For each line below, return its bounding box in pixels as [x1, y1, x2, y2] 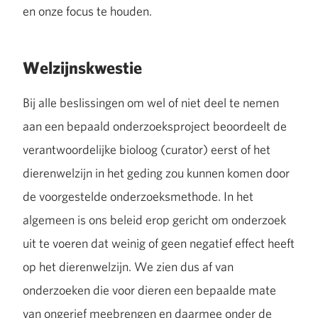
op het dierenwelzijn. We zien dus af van [23, 258, 234, 275]
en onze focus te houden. [23, 3, 152, 19]
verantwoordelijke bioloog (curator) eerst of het [23, 141, 270, 158]
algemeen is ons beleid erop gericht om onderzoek [23, 212, 286, 228]
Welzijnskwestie [23, 57, 142, 79]
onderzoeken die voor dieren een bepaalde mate [23, 282, 276, 298]
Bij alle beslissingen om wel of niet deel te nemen [23, 94, 279, 111]
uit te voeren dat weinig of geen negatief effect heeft [23, 235, 295, 251]
